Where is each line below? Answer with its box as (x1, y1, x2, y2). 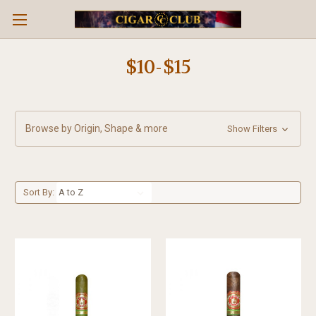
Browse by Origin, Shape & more (25, 123, 168, 134)
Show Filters (226, 123, 279, 134)
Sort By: (23, 187, 54, 197)
